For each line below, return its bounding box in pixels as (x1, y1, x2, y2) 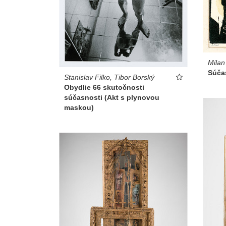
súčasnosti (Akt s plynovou (64, 93, 159, 101)
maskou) (64, 103, 94, 111)
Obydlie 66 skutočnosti (64, 83, 144, 91)
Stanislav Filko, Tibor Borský (64, 73, 154, 81)
